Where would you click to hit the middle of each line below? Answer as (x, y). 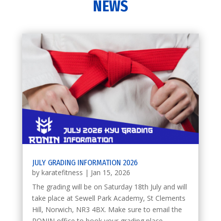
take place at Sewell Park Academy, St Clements (109, 198)
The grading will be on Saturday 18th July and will (109, 186)
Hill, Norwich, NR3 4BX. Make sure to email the (107, 209)
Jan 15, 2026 (110, 172)
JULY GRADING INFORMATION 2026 (86, 162)
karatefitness (62, 172)
